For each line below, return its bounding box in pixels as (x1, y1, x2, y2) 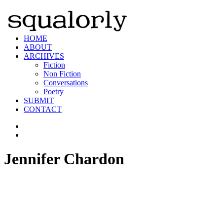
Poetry (43, 87, 64, 96)
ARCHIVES (24, 52, 64, 60)
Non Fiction (43, 70, 81, 78)
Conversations (43, 78, 88, 87)
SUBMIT (24, 96, 54, 105)
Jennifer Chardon (4, 150, 124, 168)
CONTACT (24, 105, 62, 113)
